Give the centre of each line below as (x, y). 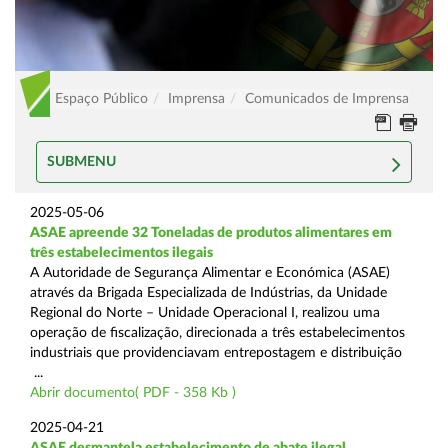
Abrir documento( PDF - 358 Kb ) (133, 392)
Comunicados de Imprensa (327, 98)
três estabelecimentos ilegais (121, 252)
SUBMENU (81, 161)
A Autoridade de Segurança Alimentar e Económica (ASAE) (210, 272)
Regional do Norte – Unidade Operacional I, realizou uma (205, 312)
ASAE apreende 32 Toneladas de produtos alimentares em (211, 232)
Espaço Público (101, 98)
